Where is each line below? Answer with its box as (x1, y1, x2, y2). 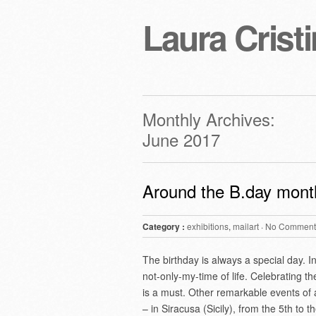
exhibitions (187, 220, 229, 232)
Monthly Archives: (142, 107, 275, 131)
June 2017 (142, 127, 220, 152)
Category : (142, 220, 185, 233)
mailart (233, 220, 259, 232)
